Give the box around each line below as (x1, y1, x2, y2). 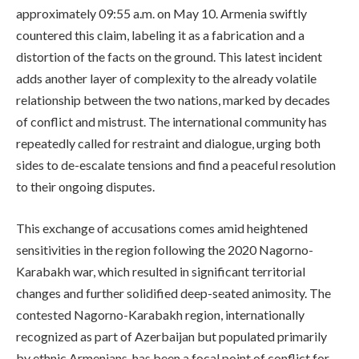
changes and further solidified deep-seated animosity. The (16, 284, 331, 301)
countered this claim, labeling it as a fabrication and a (16, 27, 305, 43)
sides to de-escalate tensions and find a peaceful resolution (16, 157, 336, 173)
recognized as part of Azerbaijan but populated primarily (16, 328, 327, 344)
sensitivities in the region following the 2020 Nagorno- (16, 241, 313, 257)
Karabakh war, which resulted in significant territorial (16, 263, 305, 279)
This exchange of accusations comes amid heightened (16, 220, 308, 236)
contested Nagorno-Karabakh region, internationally (16, 306, 305, 322)
